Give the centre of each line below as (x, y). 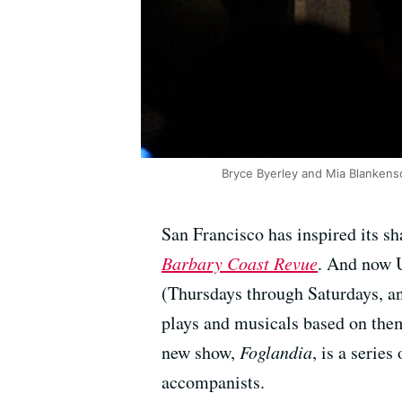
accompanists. (213, 382)
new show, (201, 353)
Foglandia (276, 352)
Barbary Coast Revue (240, 263)
